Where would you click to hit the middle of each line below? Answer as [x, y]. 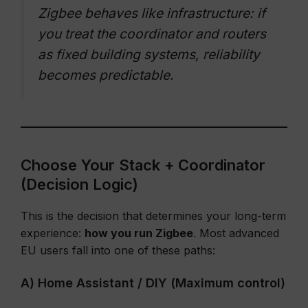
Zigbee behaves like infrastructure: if [152, 13]
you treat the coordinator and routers [152, 34]
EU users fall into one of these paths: [118, 250]
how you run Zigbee [139, 233]
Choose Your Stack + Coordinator [143, 165]
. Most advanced [236, 233]
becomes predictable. [106, 75]
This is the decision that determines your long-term [153, 216]
